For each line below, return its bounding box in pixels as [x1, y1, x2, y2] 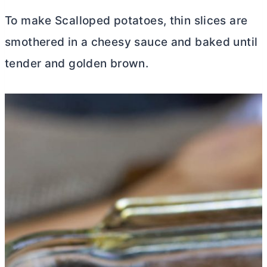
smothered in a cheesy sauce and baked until [5, 35, 258, 49]
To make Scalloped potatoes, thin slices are [5, 14, 248, 28]
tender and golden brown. [5, 57, 149, 71]
